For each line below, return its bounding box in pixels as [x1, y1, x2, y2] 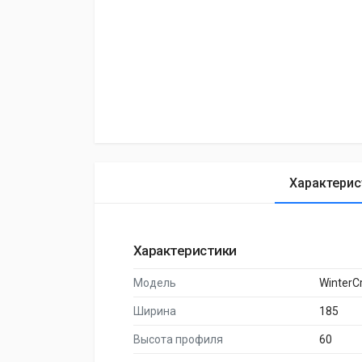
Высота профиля [133, 333, 223, 346]
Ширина [133, 305, 176, 318]
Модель [133, 276, 176, 289]
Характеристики [133, 242, 237, 259]
